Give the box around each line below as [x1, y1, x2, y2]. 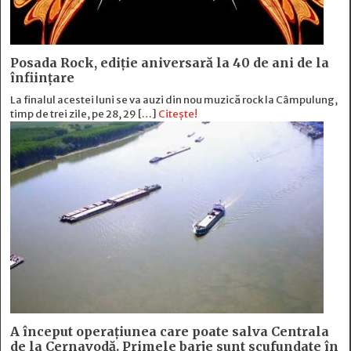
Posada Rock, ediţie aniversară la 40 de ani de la [10, 55, 329, 71]
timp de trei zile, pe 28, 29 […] [10, 107, 158, 121]
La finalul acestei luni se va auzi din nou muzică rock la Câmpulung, [10, 93, 338, 107]
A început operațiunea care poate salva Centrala [10, 324, 329, 340]
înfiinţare [10, 70, 74, 86]
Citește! [158, 107, 197, 121]
